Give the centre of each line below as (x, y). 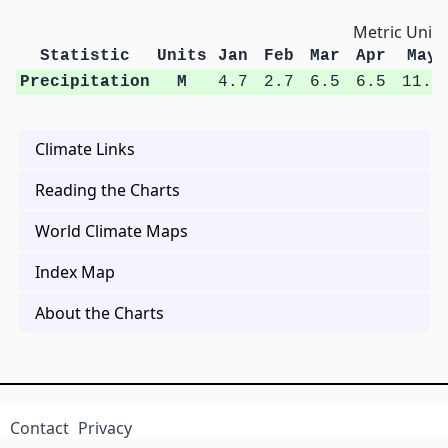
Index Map (75, 272)
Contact (39, 428)
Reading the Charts (107, 190)
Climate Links (85, 149)
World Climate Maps (111, 231)
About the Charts (99, 313)
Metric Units (399, 32)
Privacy (105, 428)
